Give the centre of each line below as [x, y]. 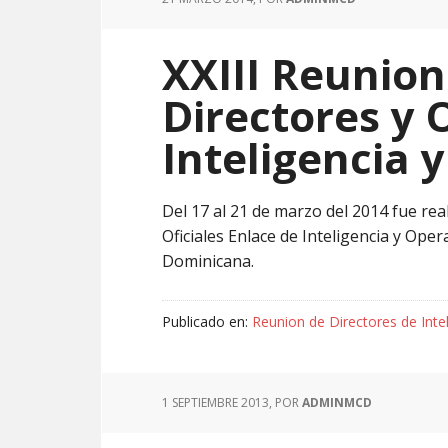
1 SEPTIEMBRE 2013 [215, 402]
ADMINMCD [337, 402]
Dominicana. [208, 261]
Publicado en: [207, 321]
